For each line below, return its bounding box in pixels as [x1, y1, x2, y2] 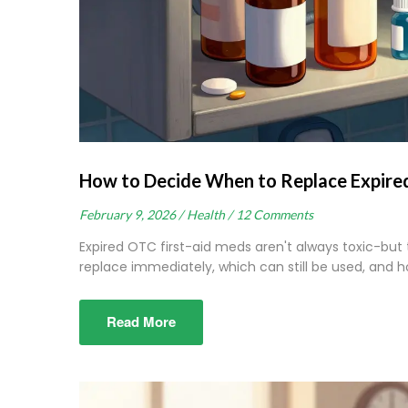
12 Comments [236, 207, 313, 223]
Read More [107, 311, 176, 332]
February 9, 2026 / [79, 207, 183, 223]
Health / [187, 207, 232, 223]
